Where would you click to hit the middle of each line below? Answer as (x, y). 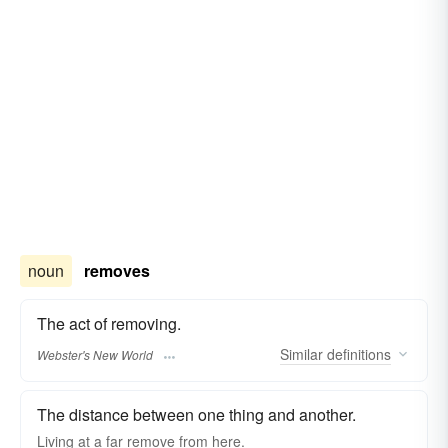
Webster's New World (95, 354)
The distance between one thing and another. (196, 414)
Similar (301, 353)
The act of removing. (109, 324)
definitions (357, 353)
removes (117, 271)
